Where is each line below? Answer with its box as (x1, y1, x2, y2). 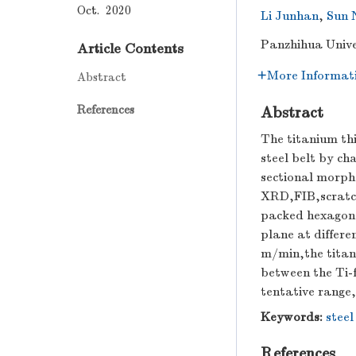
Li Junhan (261, 9, 319, 23)
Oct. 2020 (77, 2, 131, 17)
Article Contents (77, 40, 184, 57)
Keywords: (261, 310, 323, 324)
